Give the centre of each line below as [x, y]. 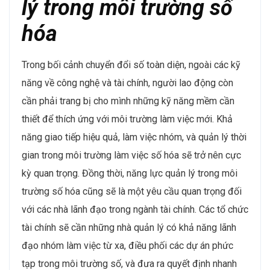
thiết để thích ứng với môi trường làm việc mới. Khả [127, 119]
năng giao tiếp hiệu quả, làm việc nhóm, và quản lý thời [134, 137]
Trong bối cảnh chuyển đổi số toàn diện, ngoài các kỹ [131, 64]
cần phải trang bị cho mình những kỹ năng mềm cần [128, 101]
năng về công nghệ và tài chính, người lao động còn [127, 83]
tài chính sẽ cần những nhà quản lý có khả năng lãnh [129, 227]
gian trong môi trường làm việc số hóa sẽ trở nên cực [131, 155]
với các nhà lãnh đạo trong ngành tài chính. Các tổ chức [135, 209]
